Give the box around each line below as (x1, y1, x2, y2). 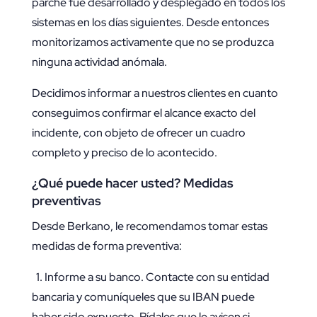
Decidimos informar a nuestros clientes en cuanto (31, 86, 278, 101)
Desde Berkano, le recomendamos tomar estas (31, 219, 267, 234)
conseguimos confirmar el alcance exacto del (31, 105, 255, 121)
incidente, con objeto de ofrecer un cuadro (31, 125, 246, 141)
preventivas (31, 192, 101, 209)
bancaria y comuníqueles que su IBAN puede (31, 289, 255, 305)
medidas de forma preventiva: (31, 238, 182, 254)
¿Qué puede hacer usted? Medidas (31, 175, 234, 192)
